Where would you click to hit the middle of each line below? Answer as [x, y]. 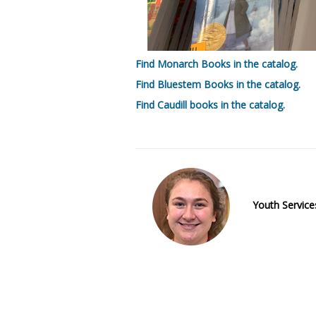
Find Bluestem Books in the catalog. [218, 84]
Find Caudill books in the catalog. [210, 105]
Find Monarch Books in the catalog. [217, 64]
